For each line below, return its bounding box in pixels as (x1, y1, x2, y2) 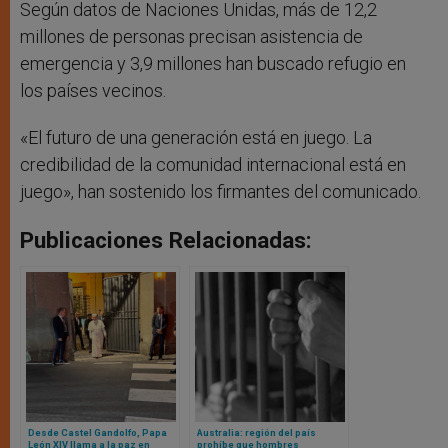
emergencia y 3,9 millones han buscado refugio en (20, 53, 406, 75)
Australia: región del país (197, 427, 316, 439)
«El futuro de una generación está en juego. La (20, 127, 372, 149)
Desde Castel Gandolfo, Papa (28, 427, 167, 439)
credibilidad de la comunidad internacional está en (20, 154, 406, 176)
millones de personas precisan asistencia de (20, 26, 363, 48)
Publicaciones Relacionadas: (20, 227, 312, 254)
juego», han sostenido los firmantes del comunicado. (20, 181, 421, 203)
